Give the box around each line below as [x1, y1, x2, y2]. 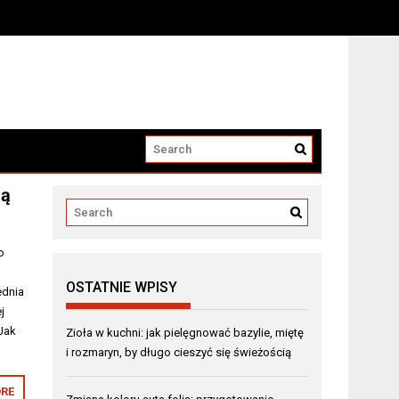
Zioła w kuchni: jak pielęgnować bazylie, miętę [66, 325, 305, 339]
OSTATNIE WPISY [66, 278, 178, 296]
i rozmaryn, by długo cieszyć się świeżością [66, 345, 292, 359]
